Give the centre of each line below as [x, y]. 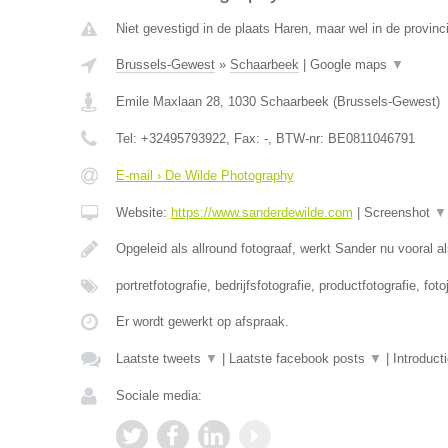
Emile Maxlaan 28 [167, 101]
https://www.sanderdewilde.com [261, 212]
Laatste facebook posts [298, 358]
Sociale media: [158, 395]
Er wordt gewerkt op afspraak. [202, 321]
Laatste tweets [160, 358]
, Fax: [244, 138]
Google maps [350, 64]
